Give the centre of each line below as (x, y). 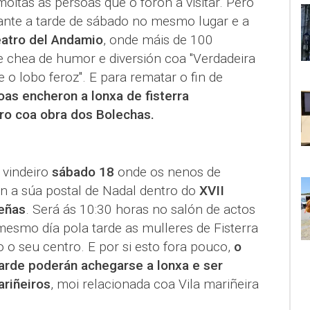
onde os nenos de (169, 172)
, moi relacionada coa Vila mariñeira (154, 284)
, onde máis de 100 (158, 40)
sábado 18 (84, 172)
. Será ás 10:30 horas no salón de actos (140, 209)
